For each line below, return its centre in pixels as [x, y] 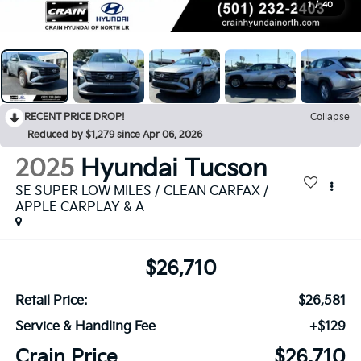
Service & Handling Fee [85, 326]
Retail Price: [51, 301]
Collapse [330, 118]
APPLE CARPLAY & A [79, 208]
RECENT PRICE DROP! [75, 118]
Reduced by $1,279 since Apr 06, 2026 [115, 135]
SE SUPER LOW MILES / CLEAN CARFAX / [142, 192]
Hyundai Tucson [173, 170]
